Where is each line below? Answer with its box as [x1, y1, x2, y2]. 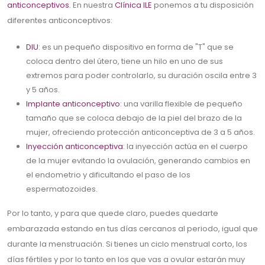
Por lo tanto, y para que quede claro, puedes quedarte [7, 208, 218, 219]
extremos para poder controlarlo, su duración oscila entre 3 [26, 70, 257, 82]
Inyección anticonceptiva [26, 141, 123, 153]
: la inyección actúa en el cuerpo [123, 141, 248, 153]
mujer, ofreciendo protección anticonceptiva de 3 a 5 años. [26, 127, 255, 138]
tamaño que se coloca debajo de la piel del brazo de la [26, 112, 242, 124]
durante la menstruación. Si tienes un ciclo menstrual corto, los [7, 238, 247, 250]
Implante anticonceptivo [26, 98, 120, 110]
